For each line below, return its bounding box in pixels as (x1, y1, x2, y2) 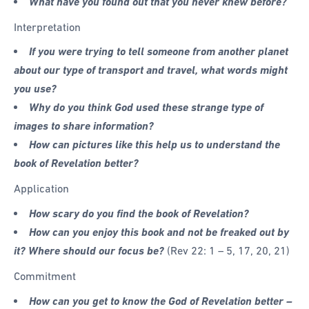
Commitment (14, 269, 76, 282)
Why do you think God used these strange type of (29, 101, 264, 114)
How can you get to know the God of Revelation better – (29, 294, 292, 308)
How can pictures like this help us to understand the (29, 138, 281, 152)
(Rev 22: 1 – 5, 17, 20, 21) (167, 244, 290, 257)
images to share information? (14, 119, 154, 133)
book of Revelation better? (14, 157, 139, 170)
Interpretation (14, 20, 81, 33)
